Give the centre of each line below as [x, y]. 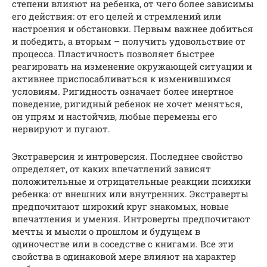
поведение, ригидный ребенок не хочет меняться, [127, 103]
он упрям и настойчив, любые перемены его [114, 116]
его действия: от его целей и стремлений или [117, 16]
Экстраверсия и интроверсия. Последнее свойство [127, 156]
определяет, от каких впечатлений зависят [111, 168]
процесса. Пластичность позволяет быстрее [113, 53]
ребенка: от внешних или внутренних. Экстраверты [130, 193]
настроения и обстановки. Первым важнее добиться [133, 28]
